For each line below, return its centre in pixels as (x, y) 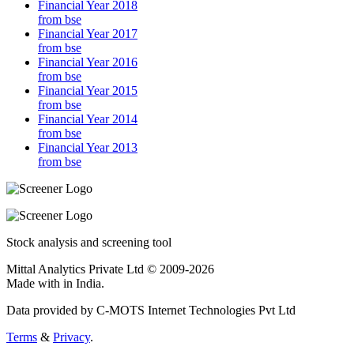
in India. (84, 284)
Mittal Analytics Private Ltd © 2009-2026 (110, 269)
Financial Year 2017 (88, 34)
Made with (35, 284)
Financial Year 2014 (88, 119)
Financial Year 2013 (88, 148)
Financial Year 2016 (88, 62)
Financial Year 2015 (88, 91)
